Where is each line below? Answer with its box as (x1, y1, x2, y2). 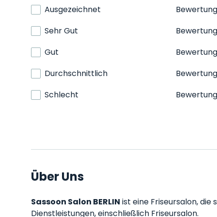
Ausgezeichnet (45, 4, 101, 15)
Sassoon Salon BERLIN (31, 196, 120, 207)
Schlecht (45, 89, 78, 100)
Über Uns (31, 169, 84, 185)
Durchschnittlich (45, 68, 108, 79)
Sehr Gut (45, 25, 78, 36)
